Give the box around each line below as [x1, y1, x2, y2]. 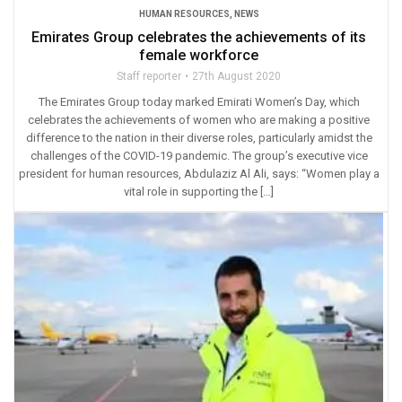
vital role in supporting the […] [124, 184, 274, 198]
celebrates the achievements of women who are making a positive [28, 112, 370, 127]
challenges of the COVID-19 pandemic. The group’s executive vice [30, 148, 368, 162]
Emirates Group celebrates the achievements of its [31, 28, 366, 46]
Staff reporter [117, 69, 181, 83]
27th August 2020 [192, 69, 281, 83]
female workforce [139, 46, 258, 64]
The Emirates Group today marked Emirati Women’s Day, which [38, 94, 360, 109]
